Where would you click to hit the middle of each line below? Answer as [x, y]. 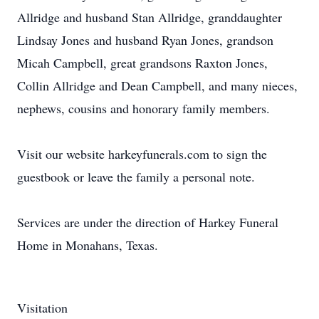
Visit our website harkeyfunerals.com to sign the [142, 154]
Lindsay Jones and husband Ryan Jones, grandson [145, 40]
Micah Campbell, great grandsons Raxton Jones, [142, 63]
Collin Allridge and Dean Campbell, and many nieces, [157, 85]
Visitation [42, 308]
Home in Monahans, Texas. [88, 245]
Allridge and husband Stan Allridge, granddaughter [150, 17]
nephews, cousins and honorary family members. [143, 108]
